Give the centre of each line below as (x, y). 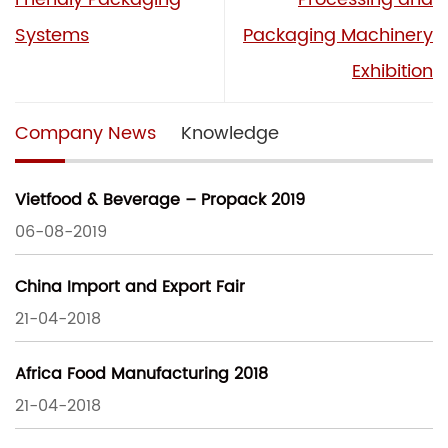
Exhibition (392, 71)
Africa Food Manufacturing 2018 (141, 374)
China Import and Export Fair (130, 287)
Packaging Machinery (338, 35)
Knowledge (230, 133)
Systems (52, 35)
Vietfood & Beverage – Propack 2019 (160, 200)
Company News (85, 133)
